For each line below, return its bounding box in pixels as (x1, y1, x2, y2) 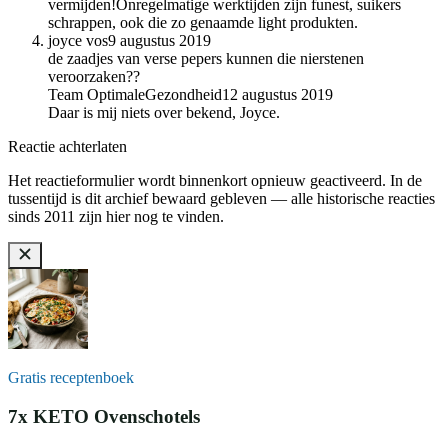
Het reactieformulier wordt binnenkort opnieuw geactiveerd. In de (8, 172, 422, 190)
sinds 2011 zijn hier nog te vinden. (8, 208, 224, 226)
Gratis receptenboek (8, 369, 134, 387)
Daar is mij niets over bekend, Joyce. (48, 104, 280, 122)
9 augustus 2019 (108, 32, 211, 50)
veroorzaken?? (48, 68, 140, 86)
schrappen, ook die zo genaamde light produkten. (48, 14, 358, 32)
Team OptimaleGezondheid (48, 86, 222, 104)
